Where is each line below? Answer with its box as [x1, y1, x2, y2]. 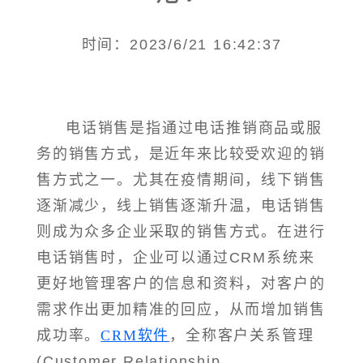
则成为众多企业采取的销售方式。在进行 [36, 224, 326, 241]
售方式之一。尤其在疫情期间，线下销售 [36, 172, 326, 189]
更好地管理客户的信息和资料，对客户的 [36, 275, 326, 293]
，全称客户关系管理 [169, 327, 314, 344]
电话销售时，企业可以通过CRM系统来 [36, 250, 315, 267]
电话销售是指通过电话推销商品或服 [66, 120, 322, 137]
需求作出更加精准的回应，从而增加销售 [36, 301, 326, 318]
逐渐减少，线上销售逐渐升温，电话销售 [36, 198, 326, 215]
